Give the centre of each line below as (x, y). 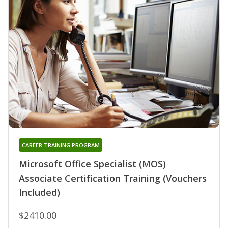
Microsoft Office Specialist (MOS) (92, 164)
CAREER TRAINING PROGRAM (61, 145)
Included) (39, 193)
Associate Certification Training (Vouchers (113, 178)
